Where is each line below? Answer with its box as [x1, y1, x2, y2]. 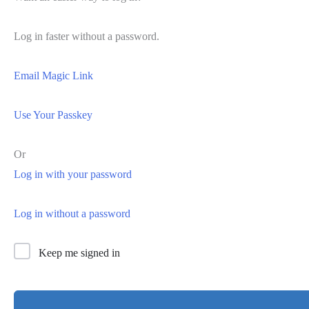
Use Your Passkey [14, 108, 92, 121]
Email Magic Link [14, 69, 93, 81]
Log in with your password [14, 168, 132, 180]
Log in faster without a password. [14, 30, 159, 42]
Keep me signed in [39, 246, 120, 259]
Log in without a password [14, 207, 130, 219]
